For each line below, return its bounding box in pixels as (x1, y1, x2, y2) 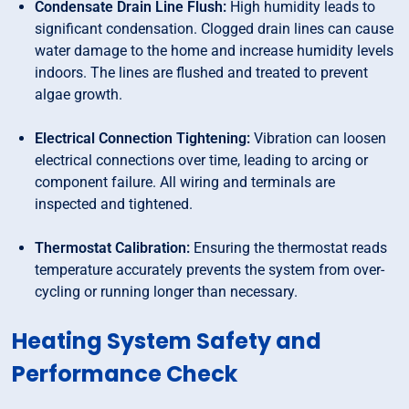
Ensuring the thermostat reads (190, 239, 388, 257)
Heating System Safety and (12, 326, 322, 357)
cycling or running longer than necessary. (35, 283, 299, 301)
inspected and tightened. (35, 195, 194, 214)
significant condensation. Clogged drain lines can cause (35, 20, 394, 38)
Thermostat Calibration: (35, 239, 191, 257)
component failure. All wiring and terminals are (35, 173, 336, 192)
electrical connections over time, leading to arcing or (35, 152, 369, 170)
